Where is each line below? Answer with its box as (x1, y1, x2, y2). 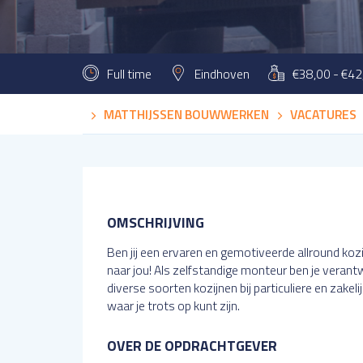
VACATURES (290, 105, 357, 124)
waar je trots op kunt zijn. (107, 296, 240, 315)
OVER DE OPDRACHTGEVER (107, 335, 277, 357)
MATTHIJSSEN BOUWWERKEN (104, 105, 269, 124)
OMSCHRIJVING (107, 211, 204, 233)
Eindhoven (194, 64, 250, 83)
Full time (107, 64, 152, 83)
